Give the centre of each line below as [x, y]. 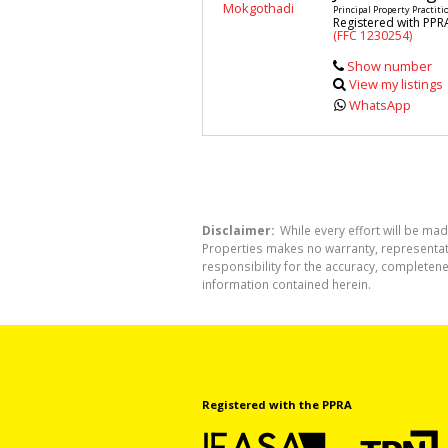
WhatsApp [380, 105]
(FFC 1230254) [372, 36]
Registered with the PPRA [277, 404]
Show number [389, 66]
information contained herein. [286, 283]
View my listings [396, 84]
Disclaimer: [238, 229]
